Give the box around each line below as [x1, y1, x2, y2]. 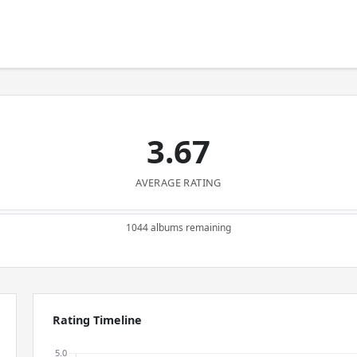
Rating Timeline [53, 312, 143, 328]
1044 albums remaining [126, 221, 231, 234]
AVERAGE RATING [135, 175, 222, 190]
